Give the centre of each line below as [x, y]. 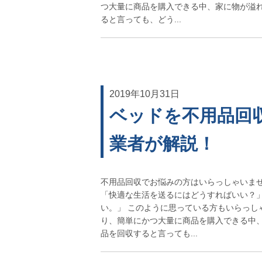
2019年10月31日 [144, 94]
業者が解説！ [162, 143]
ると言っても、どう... [141, 19]
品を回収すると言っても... [149, 233]
